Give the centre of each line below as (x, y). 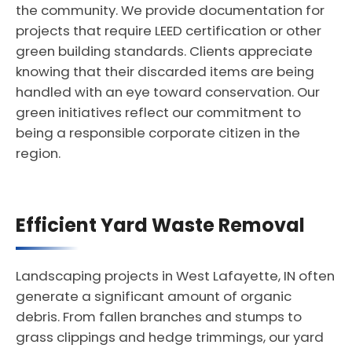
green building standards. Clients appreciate (164, 51)
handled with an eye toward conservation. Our (168, 92)
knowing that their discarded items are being (165, 71)
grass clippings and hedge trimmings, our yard (170, 337)
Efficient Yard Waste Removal (160, 225)
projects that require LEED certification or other (169, 31)
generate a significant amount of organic (154, 296)
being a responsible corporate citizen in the (158, 133)
